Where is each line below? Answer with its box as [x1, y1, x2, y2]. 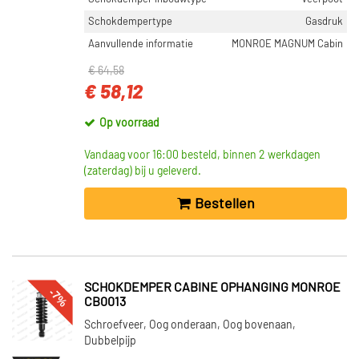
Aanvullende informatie [88, 38, 193, 50]
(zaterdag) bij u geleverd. [84, 166, 201, 177]
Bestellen [194, 196, 255, 212]
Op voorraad [99, 118, 159, 129]
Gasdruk [305, 16, 343, 27]
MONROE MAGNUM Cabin [232, 38, 343, 50]
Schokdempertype [88, 16, 172, 27]
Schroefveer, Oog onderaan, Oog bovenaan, [84, 320, 296, 331]
